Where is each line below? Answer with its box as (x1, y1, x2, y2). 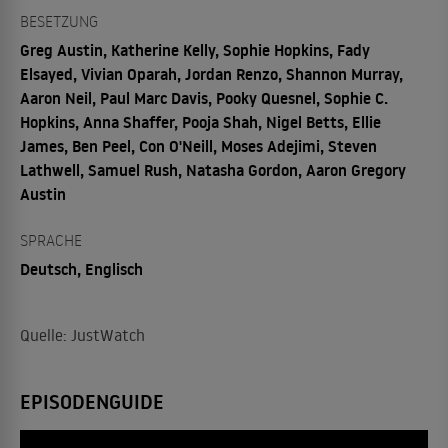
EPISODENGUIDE (20, 387, 164, 416)
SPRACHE (20, 229, 82, 250)
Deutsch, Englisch (20, 257, 143, 280)
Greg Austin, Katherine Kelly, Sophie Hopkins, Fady (20, 38, 370, 61)
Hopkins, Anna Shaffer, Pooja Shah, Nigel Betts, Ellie (20, 110, 381, 133)
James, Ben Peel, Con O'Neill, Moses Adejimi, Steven (20, 134, 377, 157)
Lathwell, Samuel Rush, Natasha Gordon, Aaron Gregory (20, 158, 406, 181)
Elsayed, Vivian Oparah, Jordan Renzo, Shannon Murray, (20, 62, 403, 85)
